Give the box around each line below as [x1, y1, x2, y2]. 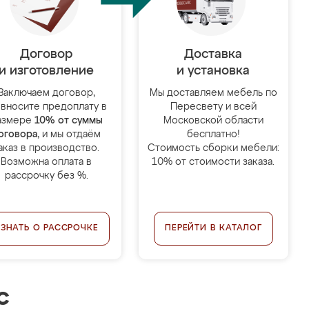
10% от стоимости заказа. [152, 157, 275, 167]
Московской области [163, 116, 263, 126]
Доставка [184, 48, 243, 61]
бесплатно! [186, 130, 240, 139]
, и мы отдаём [37, 130, 101, 139]
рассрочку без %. [4, 171, 88, 181]
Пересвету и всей [170, 102, 257, 112]
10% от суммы [34, 116, 103, 126]
